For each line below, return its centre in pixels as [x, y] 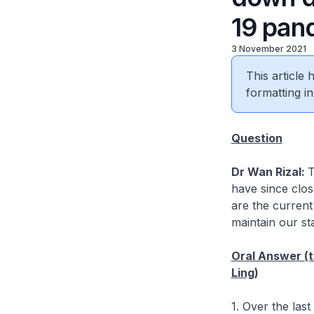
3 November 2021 [268, 49]
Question [257, 138]
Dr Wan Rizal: [269, 172]
